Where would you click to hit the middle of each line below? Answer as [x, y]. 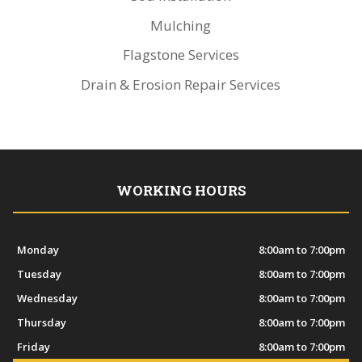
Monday [38, 250]
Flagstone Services [181, 55]
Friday [33, 347]
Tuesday [39, 274]
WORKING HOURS [181, 191]
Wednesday [47, 299]
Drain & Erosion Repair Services [181, 84]
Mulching [181, 25]
